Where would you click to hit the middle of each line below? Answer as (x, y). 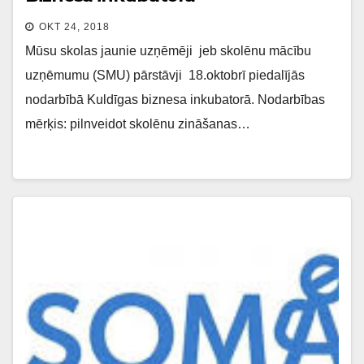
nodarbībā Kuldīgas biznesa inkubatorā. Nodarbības (175, 99)
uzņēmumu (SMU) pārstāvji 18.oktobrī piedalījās (165, 75)
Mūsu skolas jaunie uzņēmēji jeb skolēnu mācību (168, 50)
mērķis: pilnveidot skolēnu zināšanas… (138, 123)
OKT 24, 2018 (74, 26)
